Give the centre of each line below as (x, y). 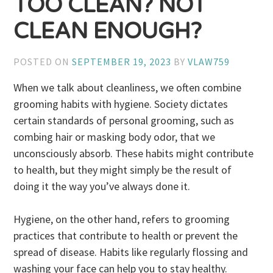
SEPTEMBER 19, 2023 (122, 62)
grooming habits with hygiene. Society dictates (121, 104)
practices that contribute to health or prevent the (126, 235)
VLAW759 (209, 62)
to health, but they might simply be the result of (123, 169)
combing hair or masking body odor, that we (115, 136)
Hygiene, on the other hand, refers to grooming (122, 219)
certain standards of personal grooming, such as (124, 120)
